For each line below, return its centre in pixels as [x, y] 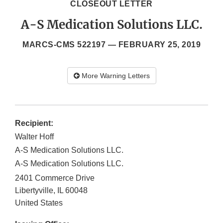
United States [39, 203]
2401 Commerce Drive [55, 178]
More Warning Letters [114, 76]
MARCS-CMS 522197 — [70, 45]
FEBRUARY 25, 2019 [159, 45]
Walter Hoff [34, 137]
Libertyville [34, 191]
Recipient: [34, 123]
